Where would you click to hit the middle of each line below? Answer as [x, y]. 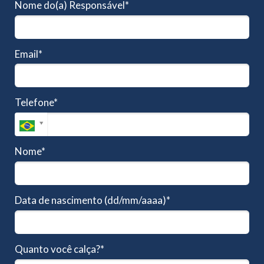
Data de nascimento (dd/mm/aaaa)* [93, 200]
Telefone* [36, 103]
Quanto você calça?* [60, 249]
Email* [29, 54]
